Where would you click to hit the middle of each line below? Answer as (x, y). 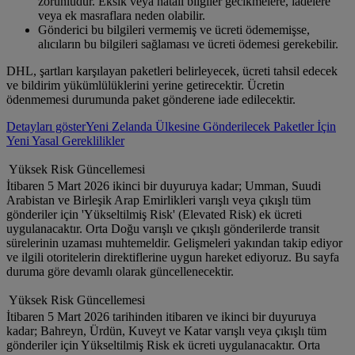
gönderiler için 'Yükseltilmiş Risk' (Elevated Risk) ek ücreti (154, 215)
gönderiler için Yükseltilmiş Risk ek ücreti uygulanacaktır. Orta (163, 345)
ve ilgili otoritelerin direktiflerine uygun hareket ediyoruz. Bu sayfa (173, 258)
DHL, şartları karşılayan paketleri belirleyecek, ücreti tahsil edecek (172, 71)
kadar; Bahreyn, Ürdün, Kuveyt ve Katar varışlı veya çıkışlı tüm (166, 331)
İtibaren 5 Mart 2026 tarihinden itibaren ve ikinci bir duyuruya (161, 317)
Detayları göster (46, 127)
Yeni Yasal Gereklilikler (65, 141)
